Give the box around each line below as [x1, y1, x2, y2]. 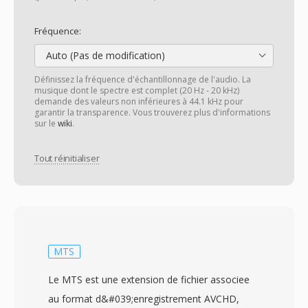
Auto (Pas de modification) [43, 49, 165, 62]
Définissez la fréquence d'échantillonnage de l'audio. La [34, 74, 251, 85]
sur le [34, 118, 58, 129]
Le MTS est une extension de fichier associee [48, 273, 250, 286]
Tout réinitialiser [34, 152, 100, 165]
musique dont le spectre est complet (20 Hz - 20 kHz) [34, 85, 239, 96]
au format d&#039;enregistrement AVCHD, [48, 292, 239, 305]
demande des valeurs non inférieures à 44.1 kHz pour [34, 96, 243, 107]
